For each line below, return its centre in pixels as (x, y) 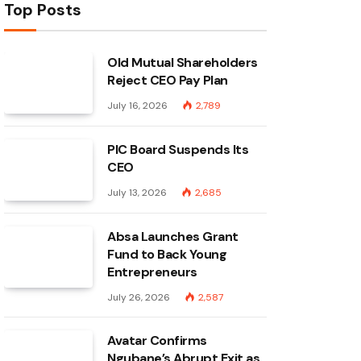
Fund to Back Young (167, 254)
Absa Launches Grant (173, 237)
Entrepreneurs (152, 272)
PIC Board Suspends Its (178, 149)
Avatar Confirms (157, 340)
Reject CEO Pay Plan (168, 80)
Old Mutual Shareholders (183, 62)
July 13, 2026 (137, 193)
